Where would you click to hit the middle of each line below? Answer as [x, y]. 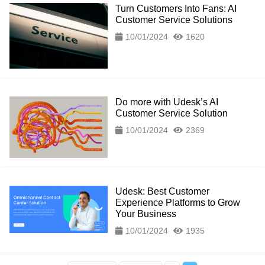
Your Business [146, 214]
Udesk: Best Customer [162, 192]
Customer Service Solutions [174, 20]
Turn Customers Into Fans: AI [176, 9]
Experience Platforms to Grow [177, 203]
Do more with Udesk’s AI [167, 102]
